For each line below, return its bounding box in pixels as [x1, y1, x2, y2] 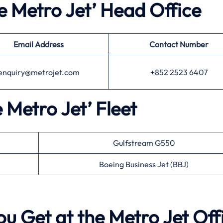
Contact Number [149, 39, 209, 49]
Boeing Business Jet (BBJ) [99, 159, 189, 169]
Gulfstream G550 [112, 138, 175, 148]
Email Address [13, 39, 64, 49]
